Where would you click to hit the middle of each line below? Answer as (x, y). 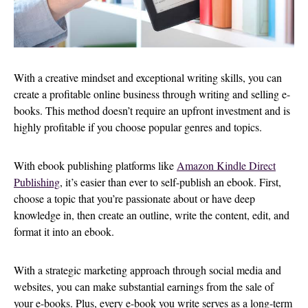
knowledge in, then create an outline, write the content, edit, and (152, 215)
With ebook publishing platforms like (95, 166)
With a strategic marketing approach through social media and (147, 270)
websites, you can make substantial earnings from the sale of (144, 287)
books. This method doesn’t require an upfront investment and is (152, 111)
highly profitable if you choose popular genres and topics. (140, 127)
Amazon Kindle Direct (226, 166)
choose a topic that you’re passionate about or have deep (134, 199)
